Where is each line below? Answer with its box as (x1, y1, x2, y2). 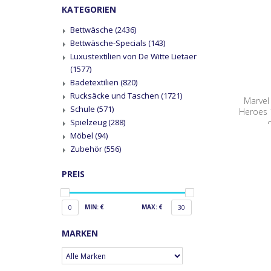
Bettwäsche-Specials (70, 38, 148, 48)
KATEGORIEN (62, 4, 116, 15)
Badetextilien (70, 77, 120, 88)
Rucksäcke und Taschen (70, 90, 161, 101)
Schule (70, 103, 97, 114)
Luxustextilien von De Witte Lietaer (70, 51, 197, 62)
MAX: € (141, 203, 163, 211)
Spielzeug (70, 117, 108, 128)
